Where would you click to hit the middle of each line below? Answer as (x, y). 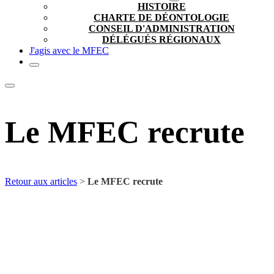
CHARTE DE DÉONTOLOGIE (161, 17)
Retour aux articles (41, 181)
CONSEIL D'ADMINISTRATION (161, 28)
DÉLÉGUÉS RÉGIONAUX (161, 39)
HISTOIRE (161, 6)
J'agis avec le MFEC (69, 50)
